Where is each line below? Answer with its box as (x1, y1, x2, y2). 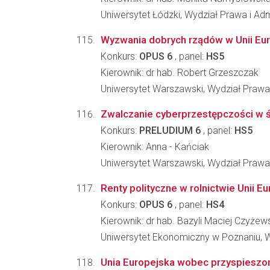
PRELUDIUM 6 (139, 125, 201, 136)
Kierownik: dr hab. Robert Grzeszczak (101, 67, 259, 78)
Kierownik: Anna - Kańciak (101, 141, 209, 152)
